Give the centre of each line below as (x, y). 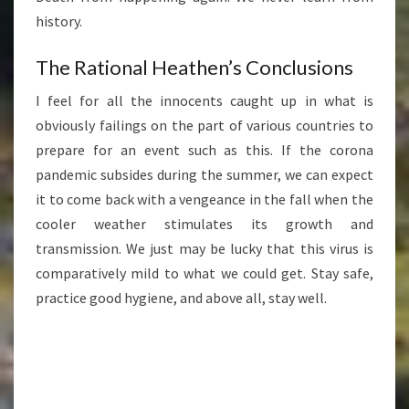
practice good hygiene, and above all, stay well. (181, 298)
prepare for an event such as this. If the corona (204, 150)
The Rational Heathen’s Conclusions (194, 68)
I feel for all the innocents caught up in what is (204, 101)
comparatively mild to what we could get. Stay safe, (204, 273)
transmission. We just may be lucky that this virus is (204, 249)
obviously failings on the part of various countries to (204, 126)
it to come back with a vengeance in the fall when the (204, 199)
